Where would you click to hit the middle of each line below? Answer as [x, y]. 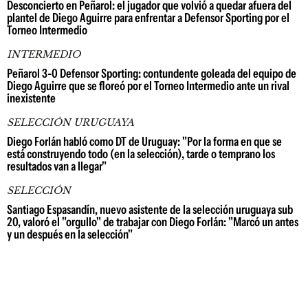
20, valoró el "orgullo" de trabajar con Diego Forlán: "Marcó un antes [153, 222]
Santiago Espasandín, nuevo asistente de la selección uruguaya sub [150, 210]
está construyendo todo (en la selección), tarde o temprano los [141, 154]
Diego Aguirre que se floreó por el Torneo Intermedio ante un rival [148, 86]
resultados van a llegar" [57, 166]
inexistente [31, 98]
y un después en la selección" [70, 234]
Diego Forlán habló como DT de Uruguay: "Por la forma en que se [144, 142]
